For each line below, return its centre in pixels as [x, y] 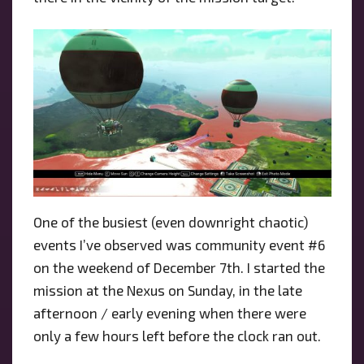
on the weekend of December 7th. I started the [179, 268]
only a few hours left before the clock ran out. [177, 336]
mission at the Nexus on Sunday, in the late [167, 290]
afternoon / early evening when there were [169, 313]
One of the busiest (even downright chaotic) [170, 222]
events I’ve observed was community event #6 [179, 245]
